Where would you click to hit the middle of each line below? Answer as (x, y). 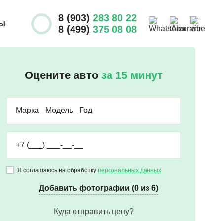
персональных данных (129, 170)
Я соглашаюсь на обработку (57, 170)
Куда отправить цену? (93, 211)
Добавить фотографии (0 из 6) (98, 188)
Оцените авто (63, 75)
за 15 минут (132, 75)
